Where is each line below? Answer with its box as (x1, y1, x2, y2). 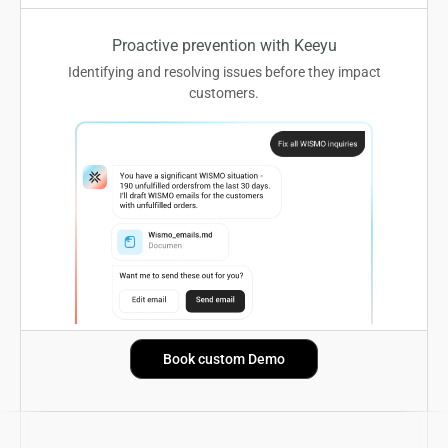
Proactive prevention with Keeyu (111, 33, 337, 55)
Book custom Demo (163, 348, 285, 368)
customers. (189, 82, 259, 102)
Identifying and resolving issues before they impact (67, 61, 381, 81)
